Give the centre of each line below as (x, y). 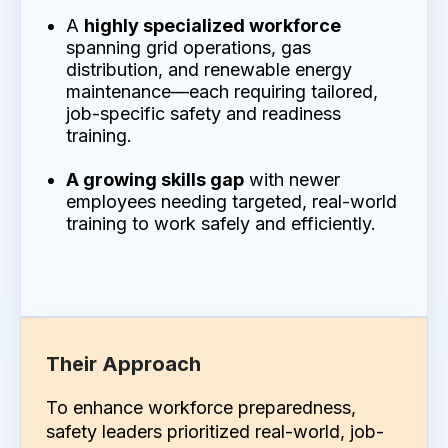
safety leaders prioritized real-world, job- (215, 431)
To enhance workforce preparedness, (201, 407)
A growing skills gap (154, 179)
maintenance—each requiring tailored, (221, 91)
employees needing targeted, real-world (231, 201)
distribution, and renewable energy (208, 69)
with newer (291, 179)
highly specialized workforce (212, 25)
